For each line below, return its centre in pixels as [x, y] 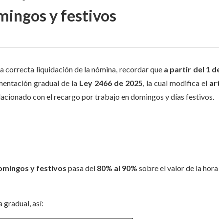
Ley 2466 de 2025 [111, 83]
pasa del [82, 168]
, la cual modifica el [176, 83]
